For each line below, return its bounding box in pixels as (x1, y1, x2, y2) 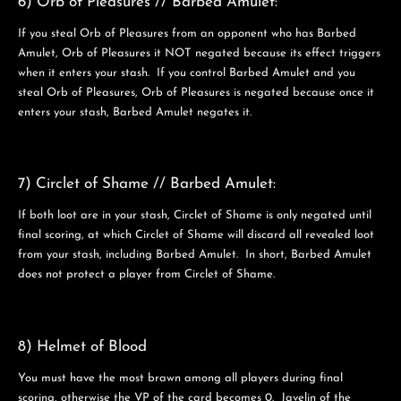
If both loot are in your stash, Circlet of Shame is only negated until (18, 209, 371, 222)
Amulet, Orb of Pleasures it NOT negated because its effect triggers (18, 47, 380, 59)
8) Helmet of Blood (18, 339, 147, 354)
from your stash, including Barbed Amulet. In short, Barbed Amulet (18, 249, 371, 261)
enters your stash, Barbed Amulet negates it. (18, 106, 252, 118)
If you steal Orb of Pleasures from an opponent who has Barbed (18, 27, 356, 39)
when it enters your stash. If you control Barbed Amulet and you (18, 66, 355, 79)
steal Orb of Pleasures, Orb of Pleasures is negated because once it (18, 86, 374, 98)
